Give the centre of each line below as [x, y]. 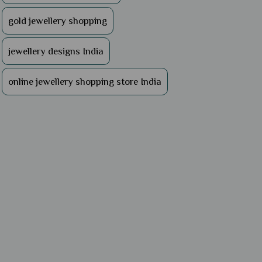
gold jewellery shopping [57, 20]
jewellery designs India [56, 51]
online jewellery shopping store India [85, 81]
